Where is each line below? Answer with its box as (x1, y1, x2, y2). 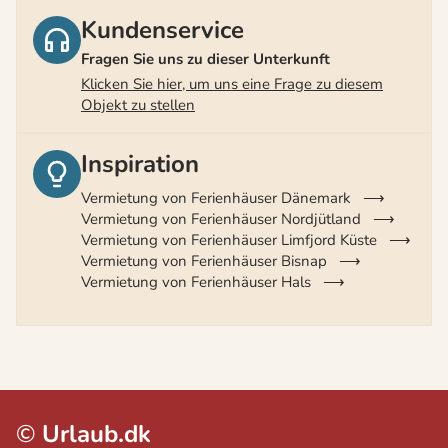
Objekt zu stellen (81, 95, 195, 116)
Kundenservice (81, 14, 244, 47)
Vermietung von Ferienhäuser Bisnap (81, 250, 327, 271)
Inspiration (81, 148, 199, 181)
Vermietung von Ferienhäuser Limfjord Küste (81, 229, 377, 250)
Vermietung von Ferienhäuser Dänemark (81, 187, 351, 208)
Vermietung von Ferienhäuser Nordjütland (81, 208, 361, 229)
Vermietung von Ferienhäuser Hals (81, 271, 311, 292)
